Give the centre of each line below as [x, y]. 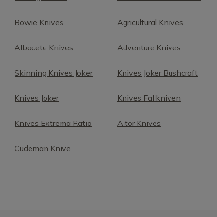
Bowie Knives [39, 22]
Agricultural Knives [150, 22]
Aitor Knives [139, 123]
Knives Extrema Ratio [53, 123]
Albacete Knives [44, 47]
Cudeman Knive [43, 148]
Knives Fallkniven [149, 98]
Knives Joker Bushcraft [157, 73]
